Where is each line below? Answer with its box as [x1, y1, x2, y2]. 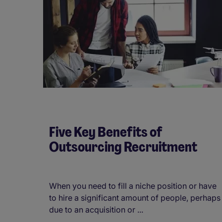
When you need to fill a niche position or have [49, 180, 217, 191]
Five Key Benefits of [49, 122, 162, 141]
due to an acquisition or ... [49, 204, 143, 215]
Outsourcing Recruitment [49, 137, 197, 156]
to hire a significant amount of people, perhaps [49, 192, 221, 203]
